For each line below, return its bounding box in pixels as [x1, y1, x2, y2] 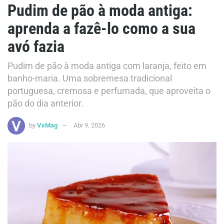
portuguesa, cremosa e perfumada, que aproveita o [7, 85, 210, 96]
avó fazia [7, 37, 64, 56]
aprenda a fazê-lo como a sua [7, 19, 195, 38]
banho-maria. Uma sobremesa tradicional [7, 72, 172, 83]
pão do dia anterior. [7, 97, 83, 108]
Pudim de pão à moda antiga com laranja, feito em [7, 60, 206, 71]
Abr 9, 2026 [73, 121, 105, 129]
